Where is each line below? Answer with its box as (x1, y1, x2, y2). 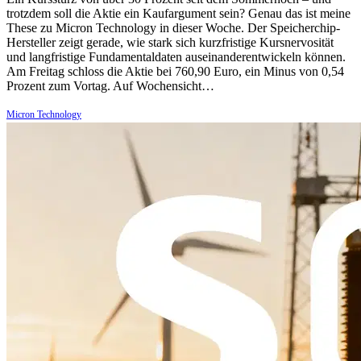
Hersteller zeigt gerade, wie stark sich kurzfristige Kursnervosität (6, 35, 334, 50)
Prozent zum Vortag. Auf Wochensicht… (6, 79, 214, 93)
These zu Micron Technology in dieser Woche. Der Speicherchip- (6, 21, 340, 35)
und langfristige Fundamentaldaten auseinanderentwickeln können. (6, 50, 346, 64)
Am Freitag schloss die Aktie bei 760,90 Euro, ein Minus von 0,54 (6, 64, 344, 79)
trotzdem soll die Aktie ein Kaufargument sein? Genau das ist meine (6, 6, 351, 21)
